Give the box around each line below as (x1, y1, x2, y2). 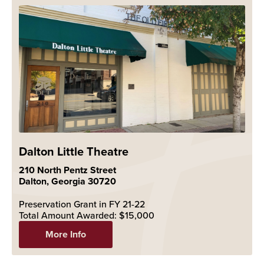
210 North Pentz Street (19, 163, 116, 177)
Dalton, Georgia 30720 (19, 174, 116, 188)
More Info (45, 227, 86, 241)
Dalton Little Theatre (19, 142, 128, 160)
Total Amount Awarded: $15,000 (19, 208, 154, 222)
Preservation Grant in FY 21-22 (19, 197, 145, 210)
